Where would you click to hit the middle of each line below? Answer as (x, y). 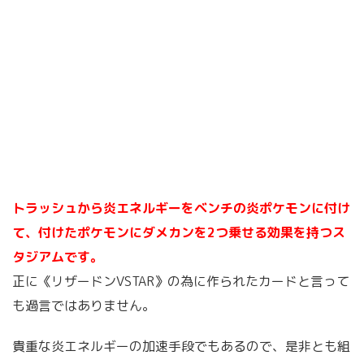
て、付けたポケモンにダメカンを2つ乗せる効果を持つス (179, 233)
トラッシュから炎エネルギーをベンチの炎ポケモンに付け (181, 208)
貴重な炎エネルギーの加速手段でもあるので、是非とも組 (181, 347)
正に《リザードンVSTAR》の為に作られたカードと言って (181, 282)
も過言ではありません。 (84, 306)
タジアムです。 (58, 257)
